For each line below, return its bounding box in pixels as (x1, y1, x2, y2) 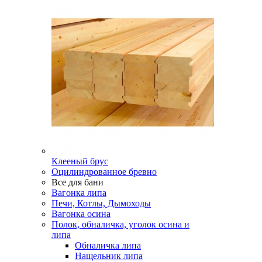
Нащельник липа (75, 251, 143, 261)
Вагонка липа (51, 188, 106, 198)
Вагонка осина (51, 209, 111, 219)
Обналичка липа (75, 240, 141, 250)
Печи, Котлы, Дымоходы (51, 198, 151, 208)
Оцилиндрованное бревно (51, 167, 157, 177)
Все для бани (51, 177, 104, 187)
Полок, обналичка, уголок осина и (51, 219, 189, 229)
